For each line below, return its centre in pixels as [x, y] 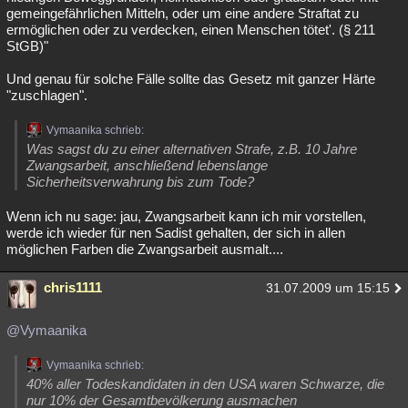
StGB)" [27, 46]
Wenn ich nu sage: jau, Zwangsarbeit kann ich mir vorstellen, [186, 216]
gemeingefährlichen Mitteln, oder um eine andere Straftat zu [183, 13]
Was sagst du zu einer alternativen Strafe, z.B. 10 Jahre [192, 149]
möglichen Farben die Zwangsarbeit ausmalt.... [145, 249]
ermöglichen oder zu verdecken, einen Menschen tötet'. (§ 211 [191, 30]
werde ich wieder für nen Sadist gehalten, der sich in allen [176, 233]
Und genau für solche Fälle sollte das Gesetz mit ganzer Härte [191, 79]
